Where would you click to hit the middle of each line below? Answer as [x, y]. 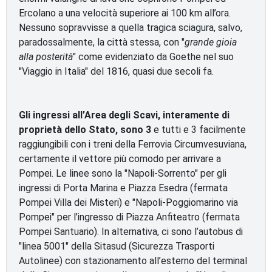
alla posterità [46, 57]
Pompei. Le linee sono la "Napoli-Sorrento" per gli [123, 173]
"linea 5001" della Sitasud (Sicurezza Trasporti [117, 246]
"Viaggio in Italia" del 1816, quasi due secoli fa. [116, 71]
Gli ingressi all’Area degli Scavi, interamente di [124, 115]
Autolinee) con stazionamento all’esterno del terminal [133, 261]
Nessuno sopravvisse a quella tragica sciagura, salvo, [131, 28]
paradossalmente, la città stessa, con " [102, 42]
